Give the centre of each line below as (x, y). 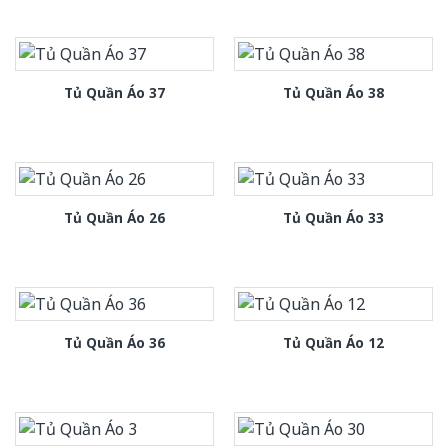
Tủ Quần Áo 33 (333, 218)
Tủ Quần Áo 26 (114, 218)
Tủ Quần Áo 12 (333, 342)
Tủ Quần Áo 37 (114, 93)
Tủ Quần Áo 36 (114, 342)
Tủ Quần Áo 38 (333, 93)
